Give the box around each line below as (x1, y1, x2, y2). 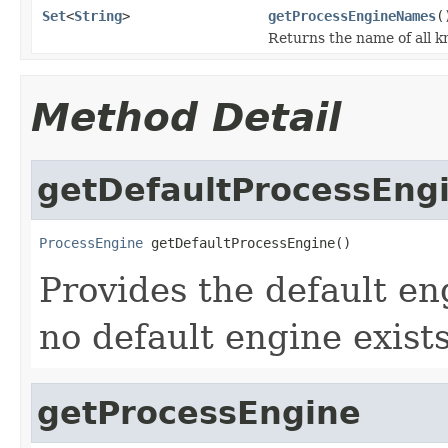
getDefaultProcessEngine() (143, 234, 351, 251)
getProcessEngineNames (268, 7, 436, 24)
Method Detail (31, 94, 341, 140)
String (74, 7, 122, 24)
